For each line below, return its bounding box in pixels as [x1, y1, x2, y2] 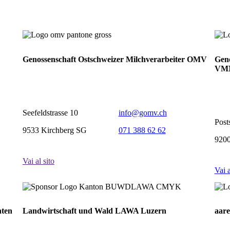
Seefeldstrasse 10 [22, 108, 78, 117]
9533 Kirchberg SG [22, 125, 87, 135]
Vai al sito [22, 157, 54, 166]
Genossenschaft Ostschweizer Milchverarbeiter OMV [22, 54, 207, 64]
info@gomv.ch [118, 108, 167, 117]
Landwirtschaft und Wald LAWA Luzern [22, 206, 166, 216]
